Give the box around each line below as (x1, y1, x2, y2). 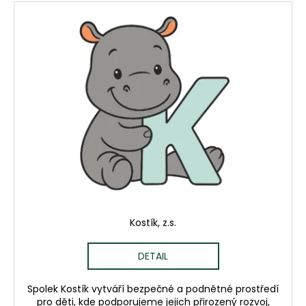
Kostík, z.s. (130, 215, 176, 229)
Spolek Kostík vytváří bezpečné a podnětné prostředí (27, 281, 279, 296)
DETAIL (138, 249, 168, 263)
